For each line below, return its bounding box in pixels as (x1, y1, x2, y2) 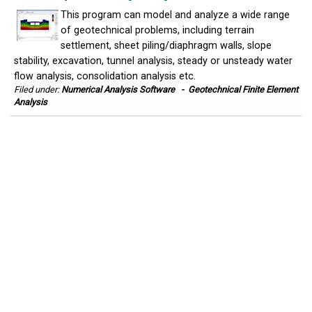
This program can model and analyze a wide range (61, 9, 290, 21)
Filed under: (14, 84, 61, 95)
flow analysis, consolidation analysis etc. (14, 70, 196, 82)
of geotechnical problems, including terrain (61, 24, 254, 36)
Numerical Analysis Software (61, 84, 175, 95)
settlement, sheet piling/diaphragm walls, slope (61, 40, 272, 52)
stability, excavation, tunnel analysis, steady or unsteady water (14, 55, 292, 67)
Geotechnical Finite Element (188, 84, 298, 95)
